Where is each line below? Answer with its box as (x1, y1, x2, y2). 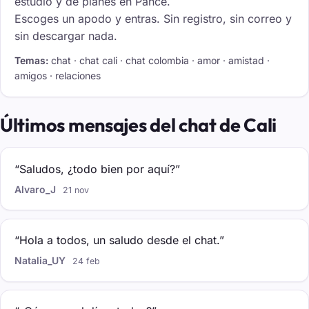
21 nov (63, 185, 90, 196)
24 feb (72, 256, 101, 267)
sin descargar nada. (14, 28, 117, 43)
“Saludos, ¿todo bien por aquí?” (14, 161, 180, 176)
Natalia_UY (14, 255, 66, 267)
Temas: (14, 54, 48, 67)
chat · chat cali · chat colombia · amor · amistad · (48, 54, 270, 67)
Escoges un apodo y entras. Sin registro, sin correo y (14, 11, 292, 26)
